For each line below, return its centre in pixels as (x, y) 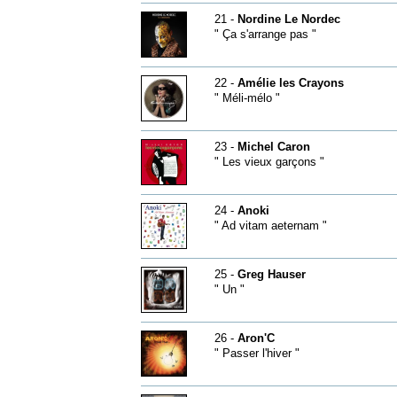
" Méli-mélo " (247, 98)
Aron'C (256, 338)
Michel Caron (273, 147)
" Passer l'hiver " (257, 353)
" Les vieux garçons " (269, 162)
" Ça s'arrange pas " (265, 34)
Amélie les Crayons (290, 83)
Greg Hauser (271, 274)
